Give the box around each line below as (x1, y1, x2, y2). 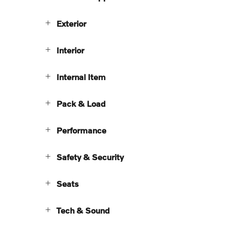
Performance (56, 125, 106, 136)
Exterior (56, 18, 86, 29)
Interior (56, 45, 84, 55)
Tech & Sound (56, 205, 110, 216)
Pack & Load (56, 99, 106, 109)
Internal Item (56, 72, 106, 82)
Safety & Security (56, 152, 124, 162)
